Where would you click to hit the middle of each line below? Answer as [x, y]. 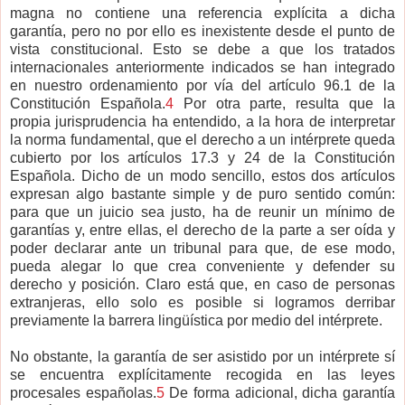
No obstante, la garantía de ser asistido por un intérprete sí [202, 357]
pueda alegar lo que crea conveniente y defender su [202, 267]
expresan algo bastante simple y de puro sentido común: [202, 194]
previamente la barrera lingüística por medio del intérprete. [196, 321]
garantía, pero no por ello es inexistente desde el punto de [202, 32]
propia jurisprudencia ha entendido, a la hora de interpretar [202, 122]
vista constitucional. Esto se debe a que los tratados [202, 50]
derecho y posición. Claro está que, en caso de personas [202, 285]
